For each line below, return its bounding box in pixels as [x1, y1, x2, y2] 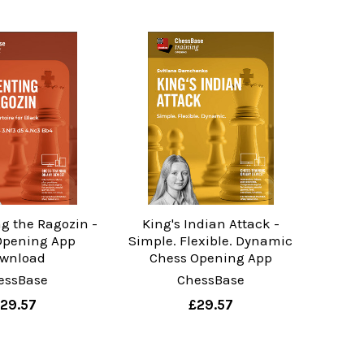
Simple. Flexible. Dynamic [128, 232, 293, 249]
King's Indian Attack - [141, 215, 279, 232]
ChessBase [176, 271, 245, 288]
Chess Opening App [149, 249, 272, 266]
